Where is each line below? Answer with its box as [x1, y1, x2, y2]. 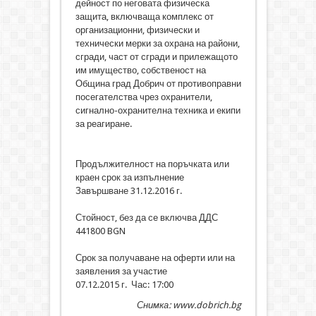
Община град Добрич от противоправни [75, 78, 241, 90]
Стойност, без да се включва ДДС [75, 212, 218, 224]
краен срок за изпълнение [75, 172, 184, 183]
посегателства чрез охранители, [75, 92, 212, 103]
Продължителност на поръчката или [75, 159, 229, 170]
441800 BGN [75, 226, 126, 237]
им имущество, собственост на [75, 65, 206, 76]
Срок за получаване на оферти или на [75, 253, 235, 264]
